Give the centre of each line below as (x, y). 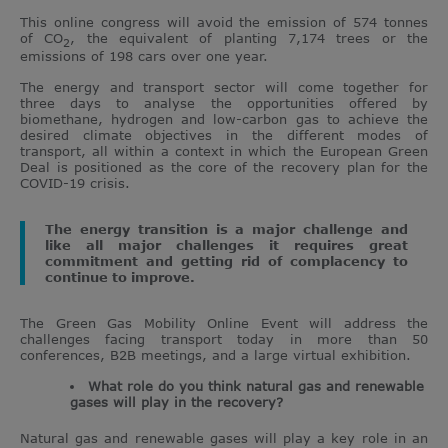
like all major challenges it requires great (226, 245)
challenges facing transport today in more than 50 (224, 339)
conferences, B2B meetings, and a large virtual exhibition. (215, 355)
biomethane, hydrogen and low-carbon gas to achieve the (224, 119)
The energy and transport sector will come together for (224, 87)
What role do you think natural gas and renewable (256, 386)
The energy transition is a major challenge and (226, 229)
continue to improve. (120, 277)
